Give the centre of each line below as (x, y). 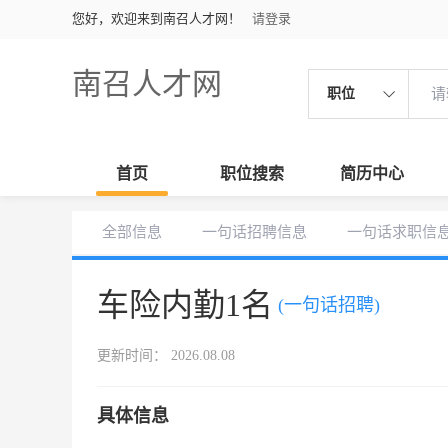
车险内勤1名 (185, 305)
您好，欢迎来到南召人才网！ (156, 18)
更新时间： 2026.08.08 (166, 355)
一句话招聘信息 (254, 232)
